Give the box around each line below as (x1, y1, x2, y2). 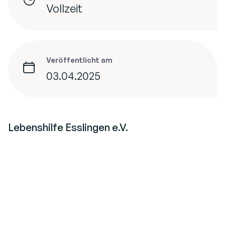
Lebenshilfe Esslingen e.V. (8, 121, 128, 134)
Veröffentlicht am (46, 56, 113, 64)
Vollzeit (46, 2, 82, 15)
